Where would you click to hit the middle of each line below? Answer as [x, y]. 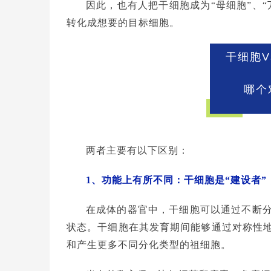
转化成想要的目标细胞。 [123, 22]
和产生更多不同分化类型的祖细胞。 [149, 244]
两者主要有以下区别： [137, 150]
